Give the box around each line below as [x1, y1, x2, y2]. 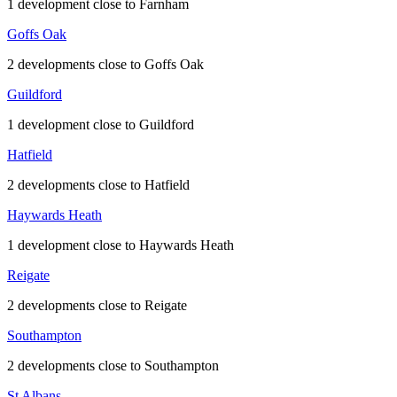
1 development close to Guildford [7, 117, 194, 133]
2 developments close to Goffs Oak [7, 57, 204, 73]
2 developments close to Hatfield [7, 177, 190, 193]
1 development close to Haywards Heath [7, 237, 234, 253]
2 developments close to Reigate [7, 298, 187, 314]
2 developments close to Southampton [7, 358, 219, 374]
